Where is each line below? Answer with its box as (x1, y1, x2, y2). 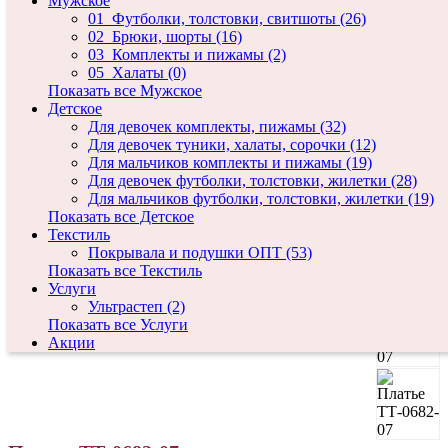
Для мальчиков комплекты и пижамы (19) (88, 154, 372, 171)
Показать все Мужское (48, 82, 202, 99)
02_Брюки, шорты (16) (88, 28, 242, 45)
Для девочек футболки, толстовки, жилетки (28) (88, 172, 417, 189)
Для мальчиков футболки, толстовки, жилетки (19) (88, 190, 434, 207)
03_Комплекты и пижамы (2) (88, 46, 286, 63)
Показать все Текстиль (48, 262, 202, 279)
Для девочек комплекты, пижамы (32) (88, 118, 346, 135)
